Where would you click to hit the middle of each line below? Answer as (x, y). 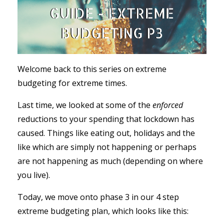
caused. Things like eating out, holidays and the (106, 133)
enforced (168, 105)
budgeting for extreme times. (72, 83)
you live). (34, 175)
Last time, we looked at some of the (85, 105)
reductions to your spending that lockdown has (106, 119)
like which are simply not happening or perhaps (107, 147)
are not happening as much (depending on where (110, 161)
